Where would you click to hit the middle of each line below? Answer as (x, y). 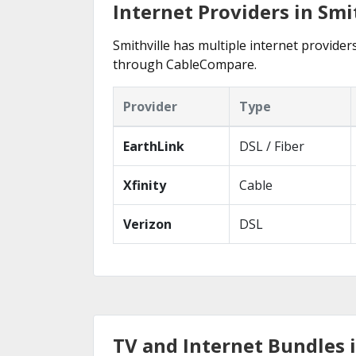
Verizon (147, 224)
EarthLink (154, 146)
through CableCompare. (185, 64)
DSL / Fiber (272, 146)
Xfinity (145, 185)
